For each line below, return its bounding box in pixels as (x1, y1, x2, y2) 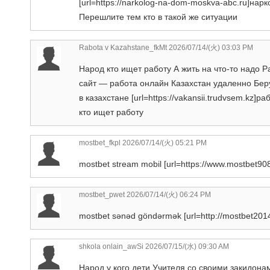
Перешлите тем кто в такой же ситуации (79, 11, 237, 22)
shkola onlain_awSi (79, 242, 143, 251)
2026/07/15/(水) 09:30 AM (143, 242, 229, 251)
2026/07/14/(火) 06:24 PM (125, 190, 211, 199)
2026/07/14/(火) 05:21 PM (121, 138, 207, 147)
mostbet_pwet (79, 190, 125, 199)
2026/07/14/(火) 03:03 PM (167, 43, 253, 52)
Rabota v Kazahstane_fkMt (79, 43, 167, 52)
